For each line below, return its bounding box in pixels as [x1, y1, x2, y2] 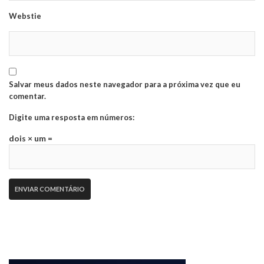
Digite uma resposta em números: [9, 112, 134, 122]
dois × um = [9, 133, 52, 143]
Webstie [9, 11, 41, 21]
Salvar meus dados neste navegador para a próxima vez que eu [9, 79, 240, 89]
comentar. [9, 91, 46, 101]
